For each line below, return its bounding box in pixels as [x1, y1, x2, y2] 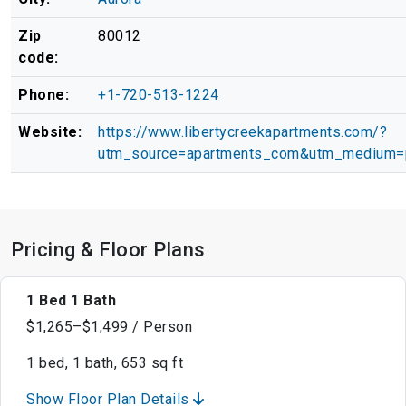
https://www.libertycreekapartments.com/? [98, 123, 387, 141]
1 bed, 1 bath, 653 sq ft [26, 354, 183, 372]
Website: [18, 123, 82, 141]
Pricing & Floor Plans [11, 238, 206, 262]
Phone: [18, 86, 69, 104]
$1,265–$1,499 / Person [26, 318, 192, 336]
